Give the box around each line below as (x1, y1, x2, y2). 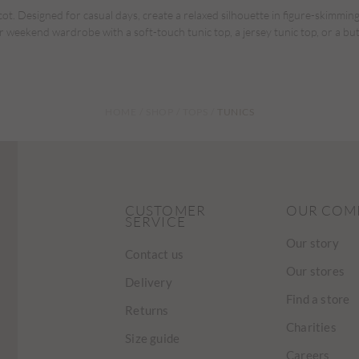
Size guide (125, 331, 180, 346)
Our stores (285, 264, 345, 279)
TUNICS (217, 106, 254, 119)
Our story (285, 236, 339, 251)
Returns (125, 303, 169, 318)
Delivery (125, 275, 172, 290)
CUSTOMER (125, 202, 206, 220)
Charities (285, 320, 337, 335)
